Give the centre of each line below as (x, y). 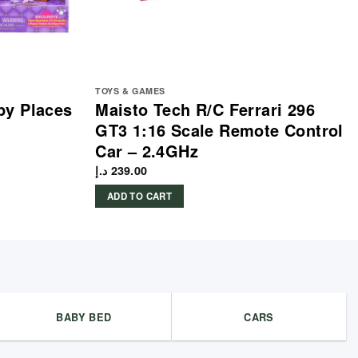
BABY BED (84, 318)
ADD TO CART (139, 197)
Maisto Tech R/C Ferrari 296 (205, 109)
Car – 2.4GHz (147, 150)
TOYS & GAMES (130, 90)
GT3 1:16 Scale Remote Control (219, 129)
